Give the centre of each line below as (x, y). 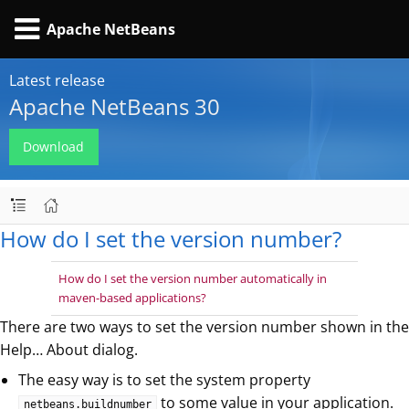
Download (54, 147)
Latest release (57, 80)
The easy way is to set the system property (164, 380)
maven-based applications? (132, 298)
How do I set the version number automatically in (193, 279)
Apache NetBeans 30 (115, 106)
